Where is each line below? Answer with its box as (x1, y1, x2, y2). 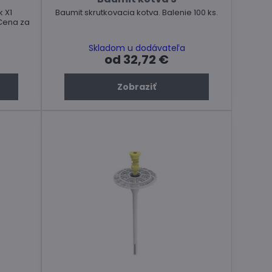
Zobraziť (117, 81, 157, 93)
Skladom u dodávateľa (88, 42, 185, 55)
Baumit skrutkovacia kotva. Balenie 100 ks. (55, 7, 219, 19)
